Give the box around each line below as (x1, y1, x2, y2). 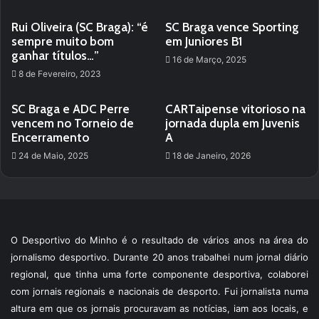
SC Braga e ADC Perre (11, 102, 130, 116)
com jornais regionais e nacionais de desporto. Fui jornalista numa (11, 286, 308, 297)
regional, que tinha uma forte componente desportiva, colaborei (11, 268, 308, 280)
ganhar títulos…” (11, 48, 99, 63)
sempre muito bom (11, 34, 114, 48)
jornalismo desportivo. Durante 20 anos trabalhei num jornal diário (11, 251, 308, 263)
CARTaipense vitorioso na (165, 102, 305, 116)
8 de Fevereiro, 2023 (19, 68, 101, 79)
